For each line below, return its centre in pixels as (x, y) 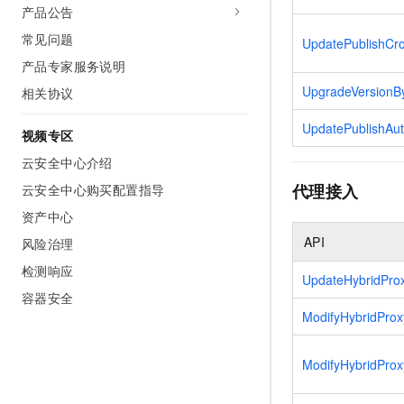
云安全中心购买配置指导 (93, 189)
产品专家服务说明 (74, 66)
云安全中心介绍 (67, 162)
